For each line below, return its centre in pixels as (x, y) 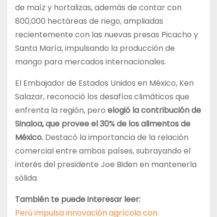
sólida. (27, 178)
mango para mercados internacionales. (91, 62)
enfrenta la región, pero (61, 110)
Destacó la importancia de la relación (117, 137)
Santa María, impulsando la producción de (95, 48)
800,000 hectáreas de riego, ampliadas (89, 21)
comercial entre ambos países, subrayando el (103, 151)
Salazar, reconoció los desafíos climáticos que (102, 96)
